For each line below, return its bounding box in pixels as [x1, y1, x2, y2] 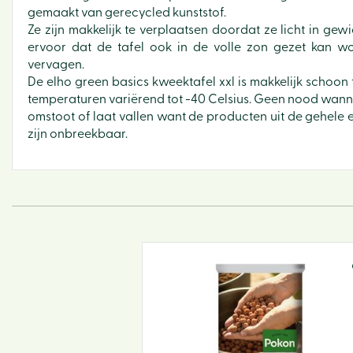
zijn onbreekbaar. [28, 128, 128, 140]
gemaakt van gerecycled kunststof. [28, 6, 226, 19]
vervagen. [28, 58, 84, 71]
